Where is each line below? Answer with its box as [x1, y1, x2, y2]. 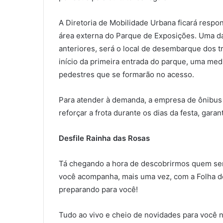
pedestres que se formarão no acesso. [59, 70, 194, 80]
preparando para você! [59, 185, 138, 195]
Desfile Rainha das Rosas [59, 133, 150, 143]
